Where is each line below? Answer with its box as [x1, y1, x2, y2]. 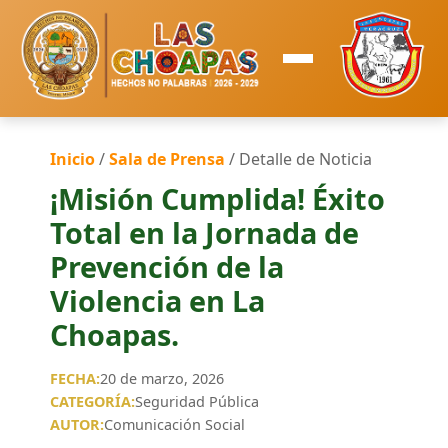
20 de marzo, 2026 [100, 369, 225, 388]
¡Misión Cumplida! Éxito [50, 179, 386, 218]
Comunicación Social [104, 415, 246, 434]
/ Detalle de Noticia [225, 148, 373, 170]
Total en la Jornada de [50, 213, 360, 252]
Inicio [50, 148, 96, 170]
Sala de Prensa [109, 148, 226, 170]
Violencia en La [50, 281, 266, 320]
